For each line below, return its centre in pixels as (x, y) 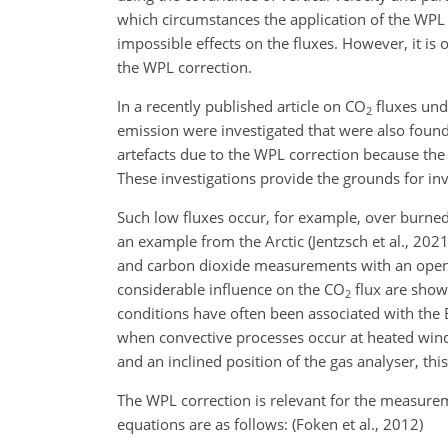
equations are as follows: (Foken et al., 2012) (270, 424)
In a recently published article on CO (241, 106)
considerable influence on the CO (231, 289)
